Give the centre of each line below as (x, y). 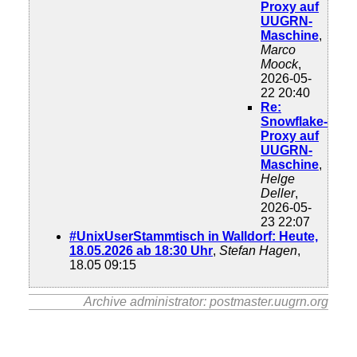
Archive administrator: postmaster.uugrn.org (206, 302)
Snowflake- (294, 122)
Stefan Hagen (258, 251)
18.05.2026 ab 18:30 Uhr (141, 251)
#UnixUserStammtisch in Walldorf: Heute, (194, 236)
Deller (278, 193)
